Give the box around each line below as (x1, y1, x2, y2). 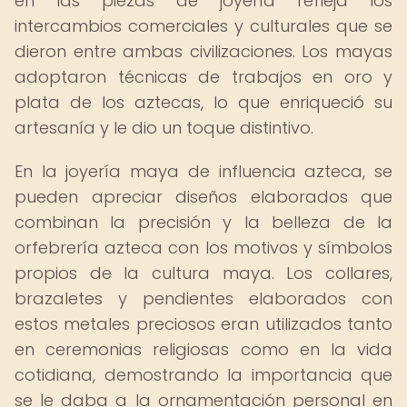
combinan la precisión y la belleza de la (15, 211, 392, 233)
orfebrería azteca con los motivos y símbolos (15, 236, 392, 259)
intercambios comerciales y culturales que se (15, 15, 392, 37)
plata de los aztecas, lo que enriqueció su (15, 91, 392, 114)
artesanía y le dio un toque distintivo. (15, 116, 313, 139)
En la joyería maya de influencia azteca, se (15, 160, 392, 183)
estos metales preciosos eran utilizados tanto (15, 313, 392, 335)
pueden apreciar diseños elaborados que (15, 185, 392, 208)
